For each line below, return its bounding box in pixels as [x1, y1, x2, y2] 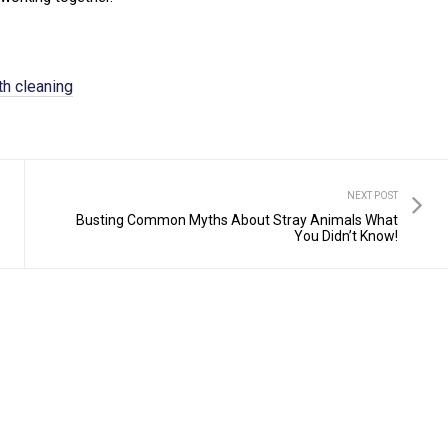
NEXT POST [347, 190, 398, 202]
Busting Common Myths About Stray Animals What [76, 212, 398, 229]
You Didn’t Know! [294, 228, 398, 245]
